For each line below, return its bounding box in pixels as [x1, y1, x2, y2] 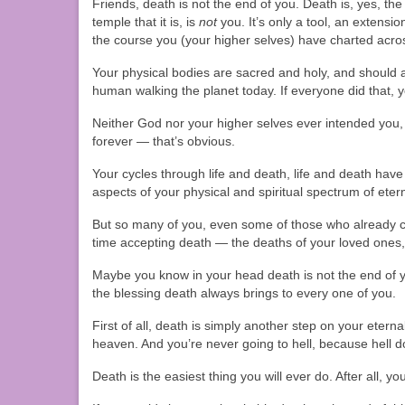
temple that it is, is [92, 14, 199, 30]
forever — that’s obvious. [92, 134, 235, 149]
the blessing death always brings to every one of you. [92, 286, 396, 301]
